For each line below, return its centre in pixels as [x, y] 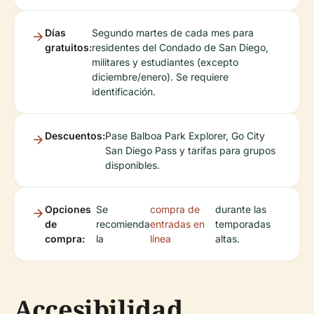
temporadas [243, 224]
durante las [240, 210]
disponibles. [132, 165]
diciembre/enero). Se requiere [160, 77]
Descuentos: [75, 136]
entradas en [178, 224]
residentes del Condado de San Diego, [180, 48]
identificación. [124, 92]
